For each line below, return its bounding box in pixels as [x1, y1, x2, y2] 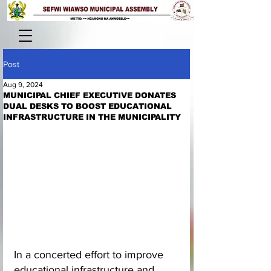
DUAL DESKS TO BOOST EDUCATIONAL [3, 102, 172, 111]
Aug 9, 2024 [3, 80, 43, 89]
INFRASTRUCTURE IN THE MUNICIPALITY [3, 113, 181, 122]
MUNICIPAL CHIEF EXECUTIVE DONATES [3, 91, 176, 100]
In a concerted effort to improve [14, 249, 166, 261]
